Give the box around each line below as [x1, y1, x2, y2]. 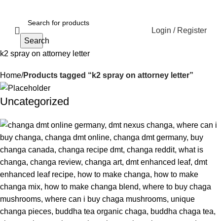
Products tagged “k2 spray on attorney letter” [23, 71, 193, 79]
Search [24, 37, 49, 45]
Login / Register [151, 26, 207, 35]
